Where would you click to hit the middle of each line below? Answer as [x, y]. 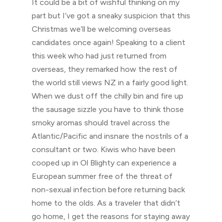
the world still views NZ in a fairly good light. [110, 83]
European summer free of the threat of [102, 176]
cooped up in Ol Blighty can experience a [104, 163]
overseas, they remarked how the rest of [105, 69]
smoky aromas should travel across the [101, 123]
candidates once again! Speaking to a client [109, 42]
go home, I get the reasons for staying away [111, 216]
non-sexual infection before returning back [108, 190]
